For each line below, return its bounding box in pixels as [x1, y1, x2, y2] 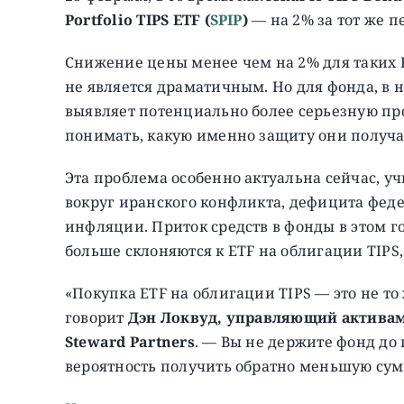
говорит [64, 307, 128, 327]
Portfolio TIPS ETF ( [64, 9, 210, 30]
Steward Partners [64, 331, 195, 352]
